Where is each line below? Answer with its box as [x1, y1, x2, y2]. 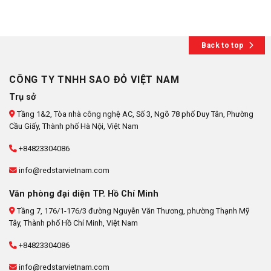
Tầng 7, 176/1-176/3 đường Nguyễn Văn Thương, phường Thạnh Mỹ [15, 206, 249, 215]
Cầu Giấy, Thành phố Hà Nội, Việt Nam [9, 121, 139, 131]
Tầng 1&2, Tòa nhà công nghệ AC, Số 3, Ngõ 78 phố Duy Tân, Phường [15, 109, 253, 119]
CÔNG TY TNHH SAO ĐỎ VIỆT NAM [9, 73, 180, 85]
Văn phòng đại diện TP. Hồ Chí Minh [9, 188, 158, 199]
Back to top [201, 41, 244, 50]
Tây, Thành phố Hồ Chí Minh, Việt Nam [9, 218, 138, 227]
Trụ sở [9, 91, 36, 102]
